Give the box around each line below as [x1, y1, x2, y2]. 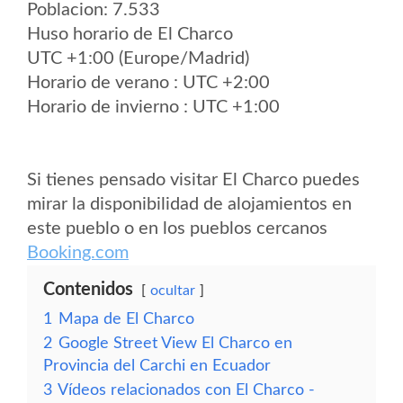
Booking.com [27, 244, 129, 262]
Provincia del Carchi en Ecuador [43, 358, 271, 373]
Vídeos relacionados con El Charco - [58, 382, 315, 398]
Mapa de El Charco [58, 311, 194, 327]
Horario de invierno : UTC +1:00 [27, 98, 280, 116]
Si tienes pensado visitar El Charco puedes [27, 171, 360, 189]
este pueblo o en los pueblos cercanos [27, 219, 327, 237]
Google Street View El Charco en [58, 336, 292, 351]
